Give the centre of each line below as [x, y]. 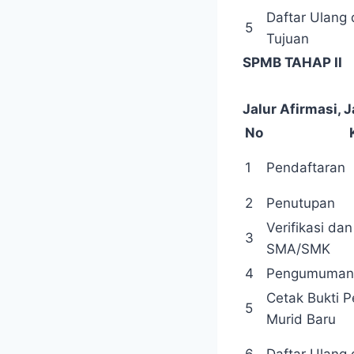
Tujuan [288, 39]
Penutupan [301, 203]
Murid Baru [301, 320]
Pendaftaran [306, 168]
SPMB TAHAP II [292, 63]
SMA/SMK [298, 249]
